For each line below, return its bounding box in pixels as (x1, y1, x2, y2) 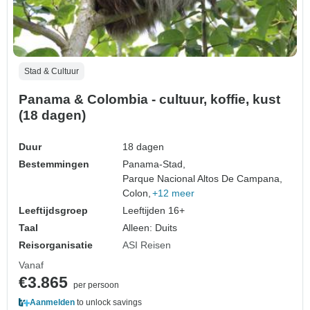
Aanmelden (30, 298, 75, 308)
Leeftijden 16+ (122, 205, 185, 217)
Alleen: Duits (122, 222, 178, 234)
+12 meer (152, 188, 195, 199)
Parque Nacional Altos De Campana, (122, 173, 283, 185)
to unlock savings (75, 298, 142, 308)
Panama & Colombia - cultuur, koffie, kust (19, 92, 280, 107)
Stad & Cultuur (24, 66, 79, 77)
